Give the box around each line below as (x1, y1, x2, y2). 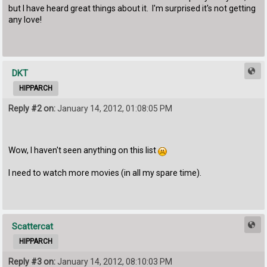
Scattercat (12, 221, 54, 232)
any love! (8, 14, 42, 24)
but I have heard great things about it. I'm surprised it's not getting (8, 3, 256, 13)
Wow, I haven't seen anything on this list (8, 145, 159, 155)
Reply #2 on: (8, 103, 56, 113)
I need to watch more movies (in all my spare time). (8, 167, 202, 178)
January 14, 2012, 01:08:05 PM (55, 103, 173, 113)
